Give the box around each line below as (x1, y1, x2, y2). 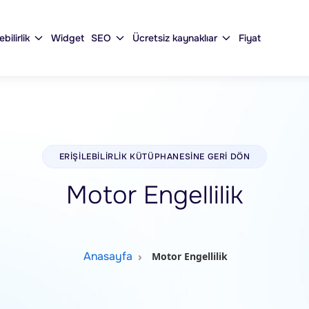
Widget (51, 32, 84, 44)
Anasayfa (83, 249, 132, 263)
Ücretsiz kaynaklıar (132, 32, 217, 44)
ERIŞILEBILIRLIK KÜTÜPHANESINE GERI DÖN (59, 151, 250, 162)
